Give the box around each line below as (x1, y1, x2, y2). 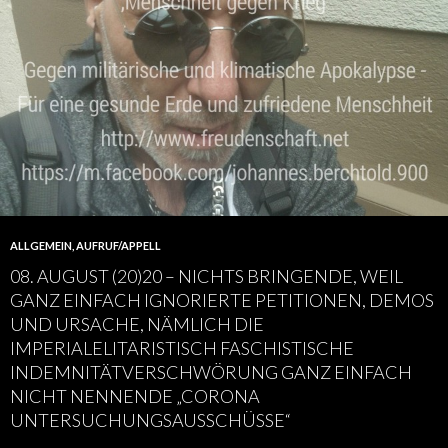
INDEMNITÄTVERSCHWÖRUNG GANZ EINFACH (10, 361, 412, 383)
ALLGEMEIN (10, 239, 72, 252)
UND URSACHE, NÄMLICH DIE (10, 313, 264, 335)
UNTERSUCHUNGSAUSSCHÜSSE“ (10, 409, 291, 431)
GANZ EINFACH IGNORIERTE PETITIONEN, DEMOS (10, 289, 434, 311)
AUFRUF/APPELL (76, 239, 161, 252)
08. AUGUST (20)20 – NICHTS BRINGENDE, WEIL (10, 265, 403, 287)
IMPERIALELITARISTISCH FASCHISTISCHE (10, 337, 354, 359)
